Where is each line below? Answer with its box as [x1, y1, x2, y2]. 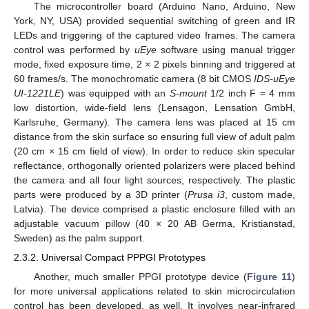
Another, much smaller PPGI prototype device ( [33, 270, 247, 282]
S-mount [169, 88, 207, 99]
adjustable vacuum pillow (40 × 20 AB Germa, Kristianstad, [14, 218, 295, 230]
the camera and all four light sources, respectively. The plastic [14, 175, 295, 186]
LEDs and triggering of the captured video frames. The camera [14, 30, 295, 41]
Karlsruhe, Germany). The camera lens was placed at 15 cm [14, 117, 295, 128]
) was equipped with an [61, 88, 170, 99]
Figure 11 [246, 270, 292, 282]
